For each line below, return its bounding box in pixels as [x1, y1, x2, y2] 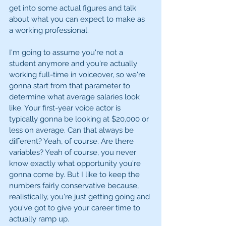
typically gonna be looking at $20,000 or [9, 115, 151, 124]
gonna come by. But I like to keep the [9, 170, 142, 180]
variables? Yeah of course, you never [9, 148, 138, 157]
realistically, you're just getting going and [9, 192, 152, 202]
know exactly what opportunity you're [9, 159, 143, 168]
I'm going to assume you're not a [9, 48, 125, 58]
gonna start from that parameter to [9, 81, 132, 91]
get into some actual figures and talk [9, 4, 138, 13]
